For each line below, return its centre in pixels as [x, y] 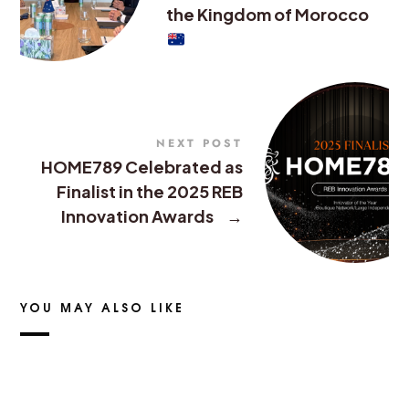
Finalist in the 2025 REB [149, 191]
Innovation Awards [138, 215]
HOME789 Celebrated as [142, 166]
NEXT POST [199, 143]
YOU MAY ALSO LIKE [103, 306]
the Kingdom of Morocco [268, 14]
